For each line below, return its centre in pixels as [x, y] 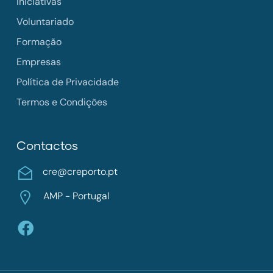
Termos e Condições [62, 102]
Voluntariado [45, 22]
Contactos [47, 147]
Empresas [38, 62]
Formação [39, 42]
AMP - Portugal [76, 196]
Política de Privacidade [67, 82]
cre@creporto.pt [80, 171]
